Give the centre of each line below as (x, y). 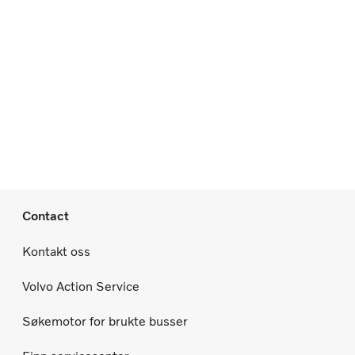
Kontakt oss (56, 251)
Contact (46, 216)
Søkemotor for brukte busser (105, 321)
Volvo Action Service (81, 286)
